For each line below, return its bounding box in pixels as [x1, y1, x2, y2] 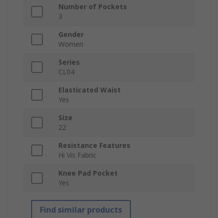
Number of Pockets [58, 2, 127, 12]
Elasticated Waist [58, 85, 121, 95]
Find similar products [40, 204, 122, 216]
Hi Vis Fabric [58, 150, 96, 160]
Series [58, 57, 80, 67]
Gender [58, 30, 84, 39]
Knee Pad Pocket [58, 168, 118, 178]
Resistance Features [58, 141, 130, 150]
